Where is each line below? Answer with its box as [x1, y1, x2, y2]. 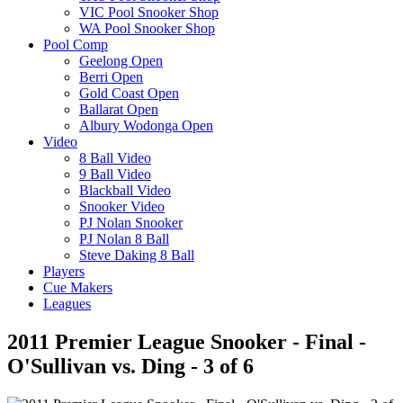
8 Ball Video [79, 149, 151, 166]
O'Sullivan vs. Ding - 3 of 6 [7, 354, 254, 378]
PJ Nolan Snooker [79, 214, 183, 230]
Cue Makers [43, 279, 112, 295]
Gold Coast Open [79, 85, 179, 101]
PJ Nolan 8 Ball [79, 230, 169, 246]
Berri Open [79, 68, 143, 85]
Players [43, 263, 85, 279]
